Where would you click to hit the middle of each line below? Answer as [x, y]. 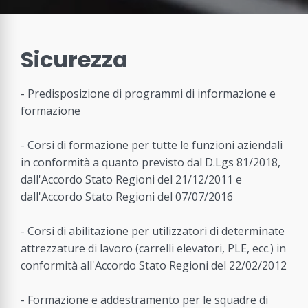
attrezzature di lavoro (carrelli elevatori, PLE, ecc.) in [153, 249]
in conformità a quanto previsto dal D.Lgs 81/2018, [151, 163]
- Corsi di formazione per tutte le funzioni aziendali [152, 145]
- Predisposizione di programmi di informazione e [148, 94]
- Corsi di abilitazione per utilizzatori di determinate [153, 231]
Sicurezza [74, 60]
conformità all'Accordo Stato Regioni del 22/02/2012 [154, 266]
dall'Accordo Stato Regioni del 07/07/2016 [127, 197]
